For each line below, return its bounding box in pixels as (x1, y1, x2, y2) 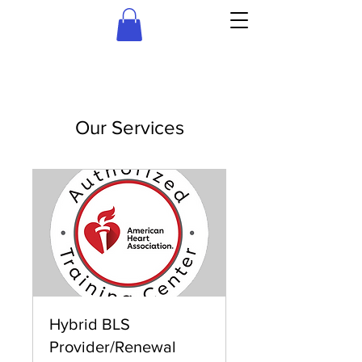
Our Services (74, 116, 184, 138)
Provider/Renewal (49, 337, 176, 356)
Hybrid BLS (49, 314, 130, 333)
